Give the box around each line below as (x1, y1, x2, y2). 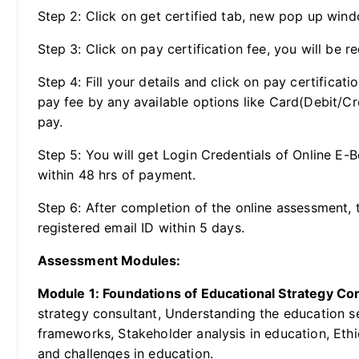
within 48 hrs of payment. (37, 167, 196, 184)
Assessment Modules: (37, 252, 181, 269)
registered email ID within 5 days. (37, 220, 244, 236)
